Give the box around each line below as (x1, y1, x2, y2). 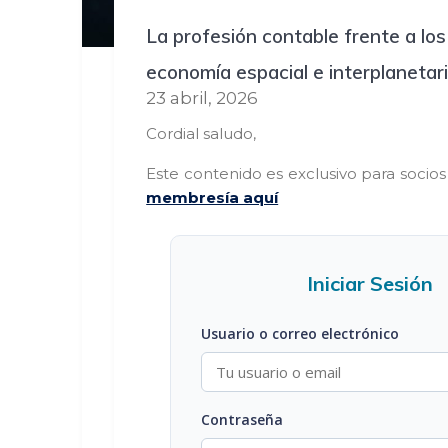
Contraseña (200, 410, 283, 430)
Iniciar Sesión (306, 271, 433, 297)
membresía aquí (146, 188, 279, 208)
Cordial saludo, (146, 124, 257, 144)
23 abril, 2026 (146, 88, 259, 109)
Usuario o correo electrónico (200, 324, 399, 344)
